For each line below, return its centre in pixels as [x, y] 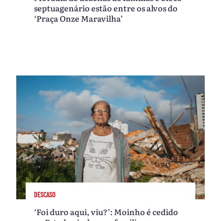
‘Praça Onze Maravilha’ [79, 18]
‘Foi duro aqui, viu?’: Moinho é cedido [106, 212]
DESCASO [45, 195]
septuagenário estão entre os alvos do [106, 8]
